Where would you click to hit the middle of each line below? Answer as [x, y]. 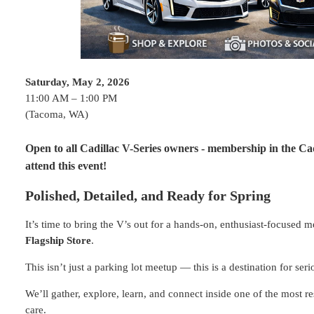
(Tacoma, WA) [57, 114]
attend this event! [66, 166]
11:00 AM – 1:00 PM [71, 98]
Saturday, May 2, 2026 [77, 82]
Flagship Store [58, 240]
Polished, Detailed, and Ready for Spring [148, 196]
